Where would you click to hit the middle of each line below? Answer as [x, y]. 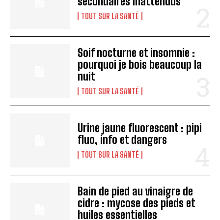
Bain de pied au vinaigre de [136, 192]
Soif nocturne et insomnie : [137, 53]
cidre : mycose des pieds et [137, 203]
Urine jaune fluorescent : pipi [140, 128]
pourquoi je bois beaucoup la [140, 64]
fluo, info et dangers [123, 139]
